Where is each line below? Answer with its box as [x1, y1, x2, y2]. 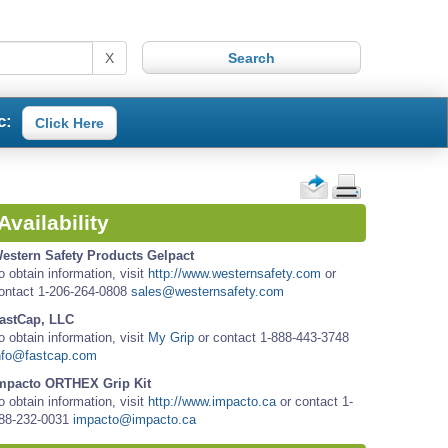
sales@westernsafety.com [131, 284, 284, 300]
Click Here [34, 114, 104, 131]
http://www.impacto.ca [148, 394, 276, 410]
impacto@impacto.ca [73, 412, 196, 428]
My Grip [148, 330, 194, 346]
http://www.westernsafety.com [148, 266, 321, 282]
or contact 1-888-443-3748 [194, 330, 349, 346]
